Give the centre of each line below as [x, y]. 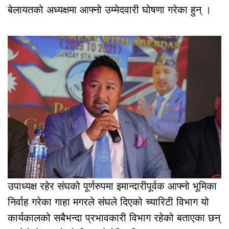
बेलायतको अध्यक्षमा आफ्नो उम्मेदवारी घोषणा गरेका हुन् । [109, 9]
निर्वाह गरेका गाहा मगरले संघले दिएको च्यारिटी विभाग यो [108, 202]
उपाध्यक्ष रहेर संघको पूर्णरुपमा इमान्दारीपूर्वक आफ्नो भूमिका [112, 186]
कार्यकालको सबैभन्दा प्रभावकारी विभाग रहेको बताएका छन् [114, 217]
